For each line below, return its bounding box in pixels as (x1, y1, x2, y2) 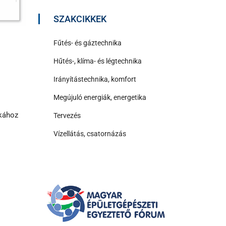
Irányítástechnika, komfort (53, 75, 136, 83)
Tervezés (53, 111, 81, 120)
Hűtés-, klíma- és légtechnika (53, 56, 142, 65)
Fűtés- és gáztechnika (53, 38, 122, 47)
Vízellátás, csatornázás (53, 129, 126, 138)
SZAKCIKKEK (53, 13, 106, 24)
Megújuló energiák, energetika (53, 93, 146, 101)
